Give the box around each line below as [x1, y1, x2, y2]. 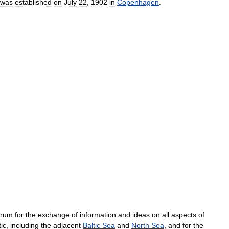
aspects [171, 211, 196, 219]
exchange [38, 211, 70, 219]
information [80, 211, 116, 219]
